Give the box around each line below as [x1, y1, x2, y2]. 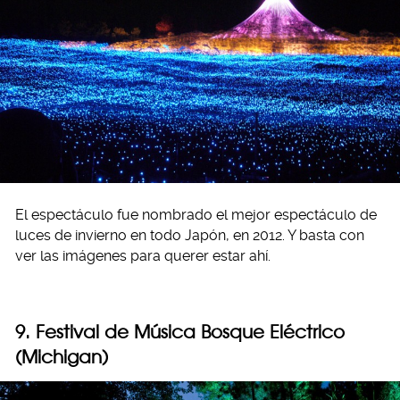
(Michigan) [15, 345, 108, 368]
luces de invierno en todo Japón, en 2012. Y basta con [15, 226, 364, 244]
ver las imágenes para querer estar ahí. [15, 246, 271, 264]
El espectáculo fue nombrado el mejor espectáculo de [15, 205, 377, 223]
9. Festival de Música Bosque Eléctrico [15, 320, 345, 343]
